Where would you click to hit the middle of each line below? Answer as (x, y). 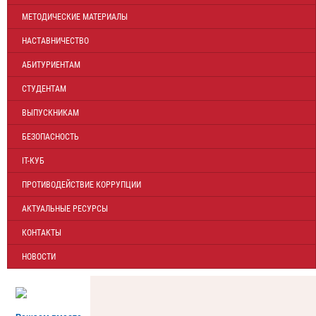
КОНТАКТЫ (42, 233)
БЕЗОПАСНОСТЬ (50, 137)
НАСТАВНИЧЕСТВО (55, 41)
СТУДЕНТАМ (44, 89)
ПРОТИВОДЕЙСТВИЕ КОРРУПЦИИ (81, 185)
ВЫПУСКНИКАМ (50, 113)
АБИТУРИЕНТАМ (51, 65)
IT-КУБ (33, 161)
